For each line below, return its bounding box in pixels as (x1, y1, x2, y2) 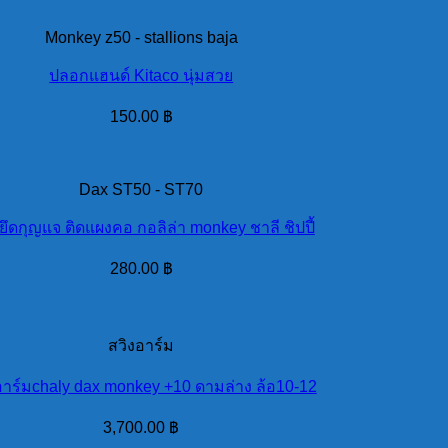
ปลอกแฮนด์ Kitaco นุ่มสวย (49, 67, 234, 85)
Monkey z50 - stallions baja (44, 29, 238, 47)
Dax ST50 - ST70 (79, 181, 204, 199)
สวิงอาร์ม (108, 337, 175, 355)
